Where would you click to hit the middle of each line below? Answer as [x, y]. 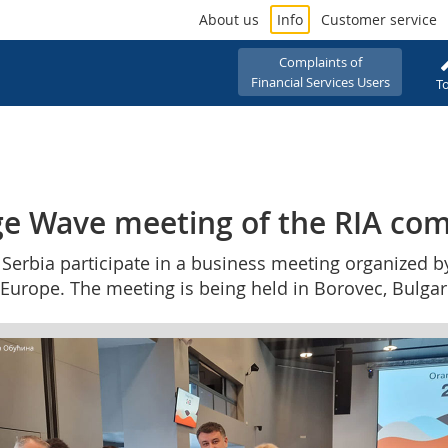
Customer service [379, 19]
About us [229, 19]
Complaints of [320, 61]
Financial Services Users [320, 81]
